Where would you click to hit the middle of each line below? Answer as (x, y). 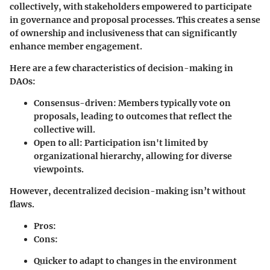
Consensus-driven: (75, 103)
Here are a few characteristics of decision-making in (121, 68)
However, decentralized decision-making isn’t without (128, 191)
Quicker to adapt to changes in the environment (135, 261)
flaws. (22, 204)
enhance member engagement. (76, 46)
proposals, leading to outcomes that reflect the (133, 116)
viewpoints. (59, 169)
